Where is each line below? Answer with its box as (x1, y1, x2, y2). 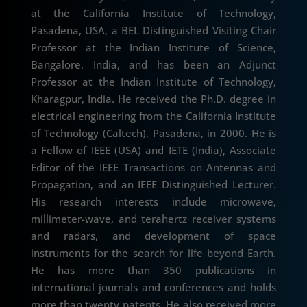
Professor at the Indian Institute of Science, (30, 40, 277, 55)
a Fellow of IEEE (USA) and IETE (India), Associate (30, 143, 277, 158)
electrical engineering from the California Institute (30, 109, 277, 123)
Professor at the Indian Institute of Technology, (30, 75, 277, 89)
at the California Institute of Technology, (30, 6, 277, 21)
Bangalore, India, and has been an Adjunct (30, 58, 277, 72)
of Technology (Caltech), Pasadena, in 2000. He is (30, 126, 277, 140)
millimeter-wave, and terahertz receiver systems (30, 212, 277, 226)
